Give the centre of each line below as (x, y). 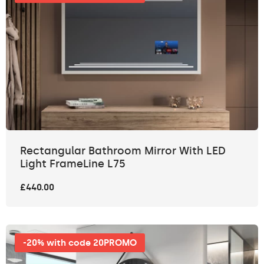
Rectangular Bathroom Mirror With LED (123, 151)
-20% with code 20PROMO (80, 242)
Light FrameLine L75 (73, 164)
